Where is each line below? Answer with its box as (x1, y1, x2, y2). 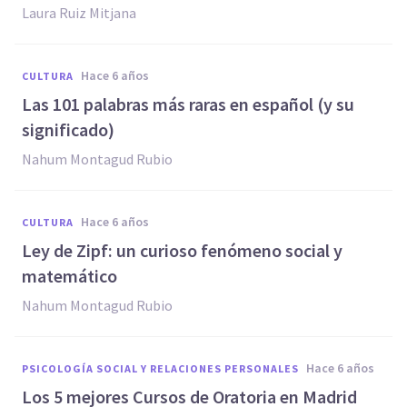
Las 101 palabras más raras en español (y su (22, 93, 354, 115)
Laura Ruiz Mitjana (22, 4, 136, 22)
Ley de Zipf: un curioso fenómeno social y (22, 239, 342, 262)
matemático (22, 264, 117, 287)
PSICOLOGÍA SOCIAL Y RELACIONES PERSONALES (22, 362, 299, 375)
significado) (22, 118, 114, 141)
